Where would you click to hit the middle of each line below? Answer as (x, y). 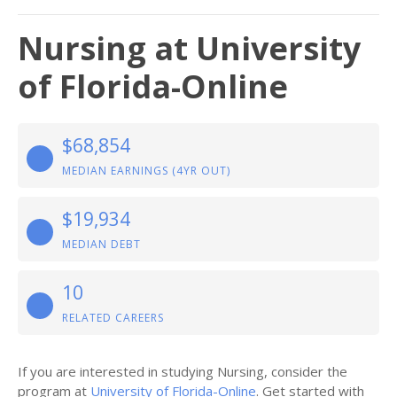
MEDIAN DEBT (101, 244)
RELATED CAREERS (113, 318)
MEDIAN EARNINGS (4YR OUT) (146, 171)
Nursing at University (189, 48)
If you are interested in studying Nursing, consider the (183, 371)
